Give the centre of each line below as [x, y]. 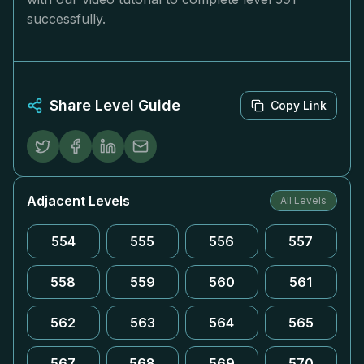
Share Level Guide [115, 105]
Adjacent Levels [78, 201]
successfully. [66, 19]
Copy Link [299, 105]
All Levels [303, 200]
